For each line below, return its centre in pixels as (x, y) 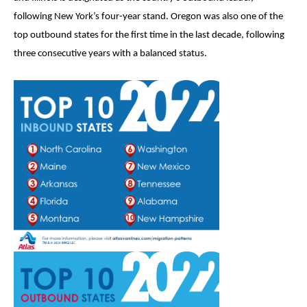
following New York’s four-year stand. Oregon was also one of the (148, 16)
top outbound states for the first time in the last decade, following (149, 35)
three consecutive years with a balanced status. (110, 53)
